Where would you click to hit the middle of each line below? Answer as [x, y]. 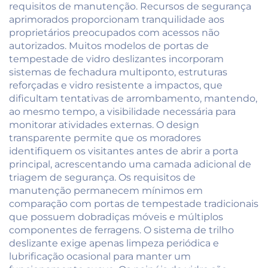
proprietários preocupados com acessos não [114, 32]
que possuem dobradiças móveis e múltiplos [116, 217]
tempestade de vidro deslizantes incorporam [116, 59]
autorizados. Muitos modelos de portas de [109, 45]
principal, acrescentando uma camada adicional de [130, 164]
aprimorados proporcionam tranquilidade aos [117, 19]
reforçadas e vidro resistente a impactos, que [116, 85]
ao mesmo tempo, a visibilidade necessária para [122, 111]
